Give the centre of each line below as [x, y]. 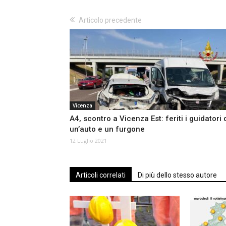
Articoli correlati [101, 175]
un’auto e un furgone [107, 129]
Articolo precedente [110, 20]
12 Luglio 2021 [88, 141]
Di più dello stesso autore [177, 175]
